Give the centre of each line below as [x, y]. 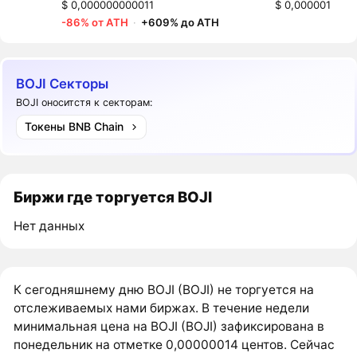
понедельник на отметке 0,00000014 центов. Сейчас [175, 345]
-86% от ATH [95, 22]
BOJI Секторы [63, 83]
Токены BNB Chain [74, 127]
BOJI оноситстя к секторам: [84, 102]
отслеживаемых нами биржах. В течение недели [162, 308]
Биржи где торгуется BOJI [113, 196]
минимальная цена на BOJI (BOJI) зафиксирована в [169, 327]
